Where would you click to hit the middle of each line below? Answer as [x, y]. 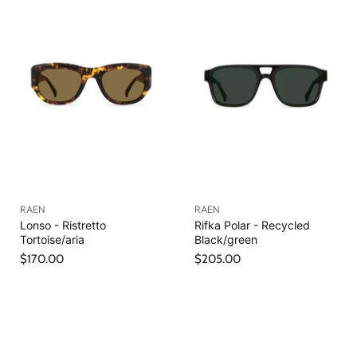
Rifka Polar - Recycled [252, 225]
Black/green [226, 239]
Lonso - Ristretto [63, 225]
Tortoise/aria [52, 239]
